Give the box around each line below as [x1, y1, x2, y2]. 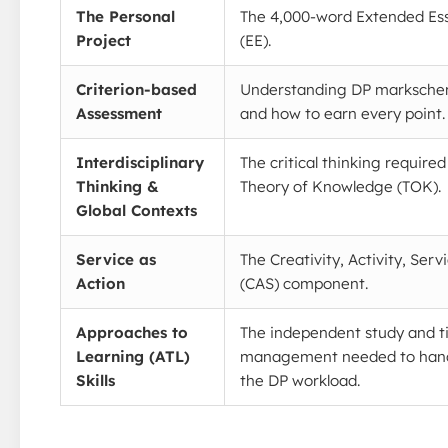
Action [76, 273, 125, 293]
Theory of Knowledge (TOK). [240, 176, 441, 196]
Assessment [76, 103, 162, 123]
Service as [76, 249, 156, 269]
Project [76, 30, 131, 50]
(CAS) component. [240, 273, 368, 293]
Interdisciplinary [76, 152, 204, 172]
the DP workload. [240, 370, 360, 390]
